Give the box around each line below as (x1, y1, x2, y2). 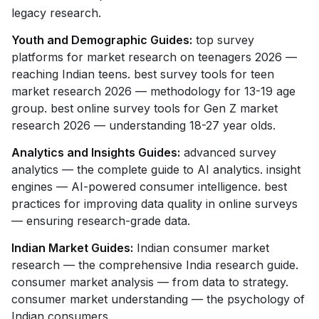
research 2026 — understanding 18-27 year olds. (11, 118, 276, 132)
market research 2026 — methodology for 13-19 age (11, 84, 296, 98)
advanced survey (180, 145, 276, 159)
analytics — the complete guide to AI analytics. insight (11, 162, 300, 177)
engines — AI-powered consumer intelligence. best (11, 179, 287, 194)
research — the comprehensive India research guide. (11, 258, 298, 272)
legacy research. (11, 6, 101, 20)
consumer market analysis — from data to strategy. (11, 275, 288, 289)
